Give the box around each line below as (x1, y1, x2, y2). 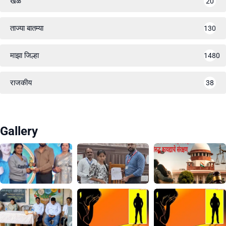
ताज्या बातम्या (10, 23, 43, 33)
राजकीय (10, 78, 32, 87)
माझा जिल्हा (10, 50, 39, 60)
